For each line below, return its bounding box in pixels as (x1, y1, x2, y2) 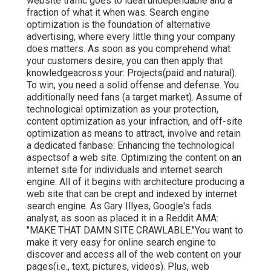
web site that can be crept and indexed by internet (27, 188, 237, 200)
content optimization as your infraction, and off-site (27, 115, 243, 127)
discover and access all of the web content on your (27, 248, 241, 260)
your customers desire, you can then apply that (27, 54, 223, 67)
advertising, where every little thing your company (27, 30, 235, 42)
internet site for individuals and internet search (27, 163, 223, 175)
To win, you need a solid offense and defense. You (27, 79, 239, 91)
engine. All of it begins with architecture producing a (27, 175, 244, 188)
